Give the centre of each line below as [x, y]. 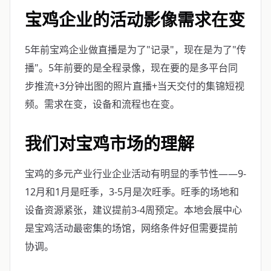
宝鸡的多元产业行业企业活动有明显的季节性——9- [135, 174]
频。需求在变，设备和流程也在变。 [102, 104]
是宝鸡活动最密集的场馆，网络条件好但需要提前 [131, 228]
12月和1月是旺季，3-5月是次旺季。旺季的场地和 [132, 192]
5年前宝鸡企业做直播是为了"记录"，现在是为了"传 [135, 50]
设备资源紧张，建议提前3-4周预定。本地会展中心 [133, 210]
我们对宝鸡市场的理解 [109, 143]
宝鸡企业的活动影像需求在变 [135, 19]
